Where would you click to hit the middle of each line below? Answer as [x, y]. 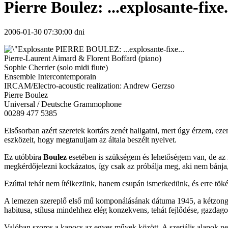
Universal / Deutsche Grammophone [63, 104]
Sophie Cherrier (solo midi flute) [56, 68]
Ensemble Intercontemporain [50, 77]
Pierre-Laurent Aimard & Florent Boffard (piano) [83, 59]
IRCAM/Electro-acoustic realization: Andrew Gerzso [89, 86]
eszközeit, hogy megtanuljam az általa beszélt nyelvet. [90, 140]
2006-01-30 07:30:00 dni [44, 32]
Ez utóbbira [24, 157]
